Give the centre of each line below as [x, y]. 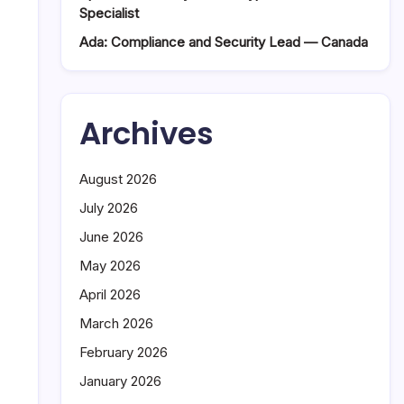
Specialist [109, 13]
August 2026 [118, 179]
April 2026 [110, 294]
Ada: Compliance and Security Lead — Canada [224, 42]
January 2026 [120, 381]
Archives [147, 133]
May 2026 [110, 266]
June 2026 [111, 237]
